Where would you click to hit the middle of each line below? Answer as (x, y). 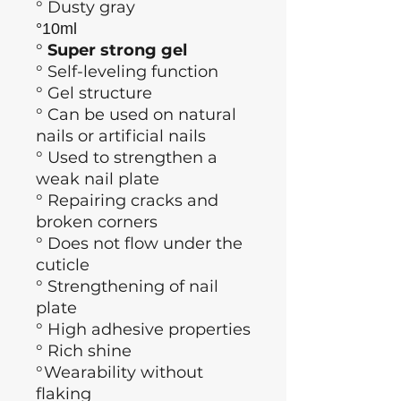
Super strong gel (117, 50)
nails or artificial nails (121, 136)
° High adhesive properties (143, 329)
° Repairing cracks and (127, 200)
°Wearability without (119, 372)
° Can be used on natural (136, 114)
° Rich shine (84, 350)
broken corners (97, 222)
